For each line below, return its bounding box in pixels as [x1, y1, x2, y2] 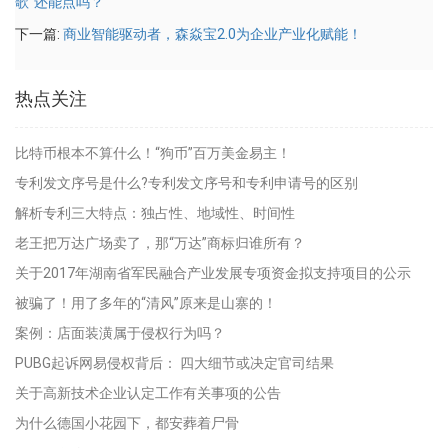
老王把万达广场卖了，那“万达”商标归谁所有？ [15, 235, 305, 251]
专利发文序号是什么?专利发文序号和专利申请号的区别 [15, 175, 358, 191]
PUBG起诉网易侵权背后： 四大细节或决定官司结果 [15, 355, 334, 371]
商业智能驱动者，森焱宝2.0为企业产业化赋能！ [63, 26, 362, 42]
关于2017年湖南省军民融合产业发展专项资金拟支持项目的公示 [15, 265, 411, 281]
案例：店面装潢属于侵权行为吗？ [15, 325, 225, 341]
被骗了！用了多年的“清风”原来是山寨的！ [15, 295, 277, 311]
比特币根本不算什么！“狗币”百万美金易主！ [15, 145, 291, 161]
